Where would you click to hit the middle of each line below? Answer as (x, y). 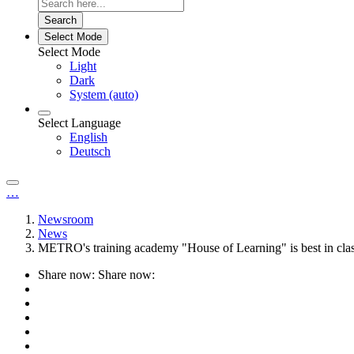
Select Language (79, 122)
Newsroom (66, 219)
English (88, 137)
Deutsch (90, 151)
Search (60, 20)
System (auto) (104, 94)
